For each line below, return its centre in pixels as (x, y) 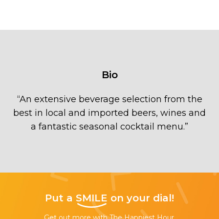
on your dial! (141, 198)
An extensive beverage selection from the (111, 99)
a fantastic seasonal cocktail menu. (108, 126)
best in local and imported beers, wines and (109, 113)
